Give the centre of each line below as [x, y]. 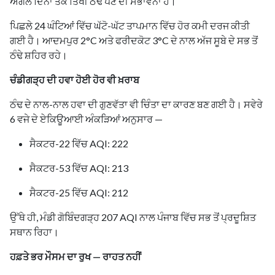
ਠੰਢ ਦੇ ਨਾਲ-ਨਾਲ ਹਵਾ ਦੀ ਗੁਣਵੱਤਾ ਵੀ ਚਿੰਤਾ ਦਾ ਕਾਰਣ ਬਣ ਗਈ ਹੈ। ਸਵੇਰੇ [136, 104]
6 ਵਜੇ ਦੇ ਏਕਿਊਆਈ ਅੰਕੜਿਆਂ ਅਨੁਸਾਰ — [86, 118]
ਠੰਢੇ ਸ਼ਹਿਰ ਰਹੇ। [39, 55]
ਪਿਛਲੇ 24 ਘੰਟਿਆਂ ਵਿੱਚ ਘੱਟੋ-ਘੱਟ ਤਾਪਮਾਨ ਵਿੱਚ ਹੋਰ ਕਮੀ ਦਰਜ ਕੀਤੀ [130, 25]
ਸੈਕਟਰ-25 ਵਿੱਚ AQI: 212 [79, 192]
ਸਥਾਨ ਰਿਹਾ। [34, 231]
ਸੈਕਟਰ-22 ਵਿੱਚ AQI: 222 [79, 143]
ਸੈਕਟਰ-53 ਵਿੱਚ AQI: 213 [79, 168]
